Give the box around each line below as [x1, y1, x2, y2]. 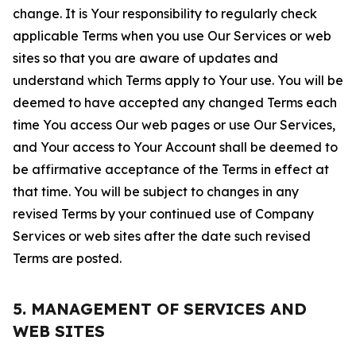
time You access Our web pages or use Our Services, [13, 117, 335, 133]
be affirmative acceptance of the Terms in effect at [13, 161, 329, 177]
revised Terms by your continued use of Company [13, 206, 314, 222]
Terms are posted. [13, 250, 122, 266]
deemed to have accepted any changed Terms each [13, 95, 337, 110]
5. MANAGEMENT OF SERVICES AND [13, 299, 307, 319]
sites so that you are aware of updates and [13, 50, 278, 66]
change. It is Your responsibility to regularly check [13, 6, 317, 21]
